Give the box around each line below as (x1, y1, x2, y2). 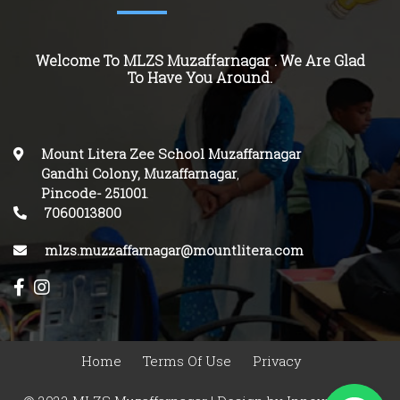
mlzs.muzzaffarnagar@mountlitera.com (45, 241, 304, 260)
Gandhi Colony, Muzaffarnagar (41, 164, 237, 183)
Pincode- (41, 184, 102, 203)
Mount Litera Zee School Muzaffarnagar (41, 145, 301, 163)
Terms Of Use (142, 352, 231, 371)
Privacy (252, 352, 302, 371)
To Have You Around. (128, 68, 272, 87)
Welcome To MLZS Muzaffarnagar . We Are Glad (35, 51, 365, 71)
